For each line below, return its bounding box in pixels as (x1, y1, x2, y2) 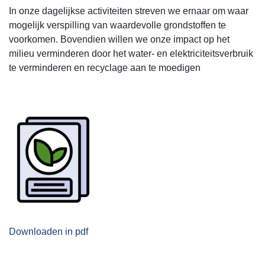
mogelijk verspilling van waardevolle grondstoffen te (9, 20, 226, 30)
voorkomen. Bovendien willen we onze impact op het (9, 34, 230, 44)
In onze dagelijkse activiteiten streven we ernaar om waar (9, 5, 248, 16)
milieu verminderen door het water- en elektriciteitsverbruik (9, 48, 253, 59)
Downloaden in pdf (9, 226, 88, 237)
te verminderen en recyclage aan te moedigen (9, 62, 201, 73)
